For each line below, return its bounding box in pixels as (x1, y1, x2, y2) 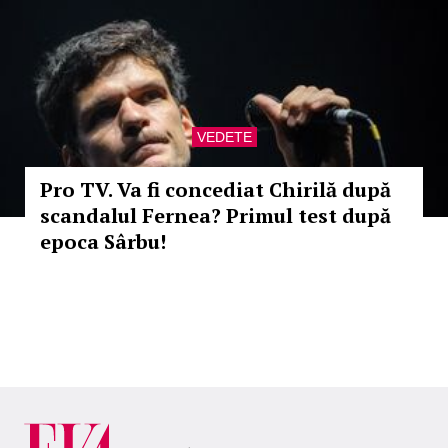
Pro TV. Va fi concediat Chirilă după (40, 176, 391, 203)
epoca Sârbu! (40, 228, 166, 255)
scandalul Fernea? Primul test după (40, 202, 391, 229)
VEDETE (196, 129, 252, 145)
